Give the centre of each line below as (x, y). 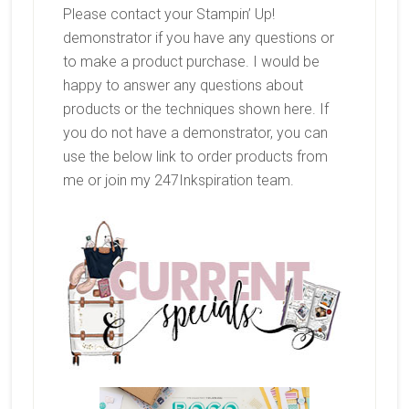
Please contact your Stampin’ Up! (168, 15)
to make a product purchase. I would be (191, 62)
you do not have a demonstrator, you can (195, 133)
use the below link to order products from (195, 157)
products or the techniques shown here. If (195, 110)
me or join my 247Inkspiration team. (178, 181)
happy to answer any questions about (183, 86)
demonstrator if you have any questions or (198, 38)
